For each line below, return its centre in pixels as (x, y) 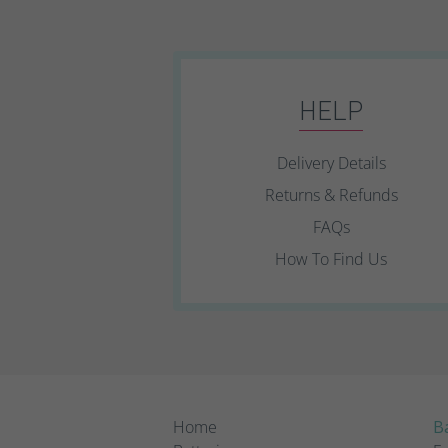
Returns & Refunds (331, 195)
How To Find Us (331, 259)
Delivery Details (331, 163)
